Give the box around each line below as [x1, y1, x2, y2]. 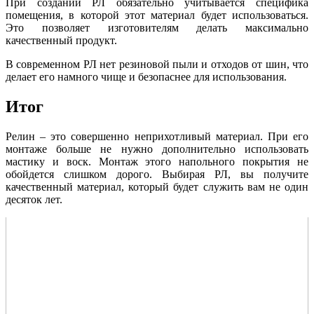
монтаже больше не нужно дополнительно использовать [6, 143, 308, 156]
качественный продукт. [6, 34, 117, 47]
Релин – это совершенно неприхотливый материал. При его [6, 130, 308, 143]
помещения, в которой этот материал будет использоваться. [6, 9, 308, 22]
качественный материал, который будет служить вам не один [6, 181, 308, 193]
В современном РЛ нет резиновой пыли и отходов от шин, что [6, 58, 308, 71]
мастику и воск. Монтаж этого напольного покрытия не [6, 156, 308, 168]
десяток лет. [6, 193, 62, 206]
